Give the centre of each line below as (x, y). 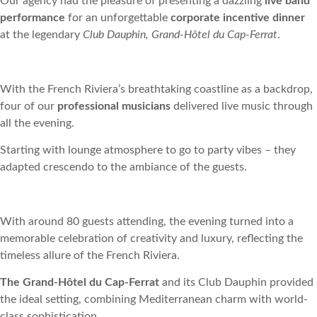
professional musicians (115, 106)
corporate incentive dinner (238, 18)
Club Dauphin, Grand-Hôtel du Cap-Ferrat (180, 35)
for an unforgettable (118, 18)
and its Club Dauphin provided (236, 283)
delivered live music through (243, 106)
